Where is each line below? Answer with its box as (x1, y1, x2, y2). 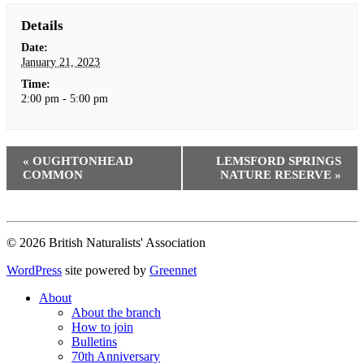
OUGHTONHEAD (29, 154, 133, 168)
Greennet (149, 263, 197, 278)
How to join (71, 320, 133, 335)
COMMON (23, 168, 83, 182)
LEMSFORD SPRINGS (216, 154, 341, 168)
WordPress (6, 263, 62, 278)
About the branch (71, 305, 161, 320)
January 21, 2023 (21, 56, 101, 68)
